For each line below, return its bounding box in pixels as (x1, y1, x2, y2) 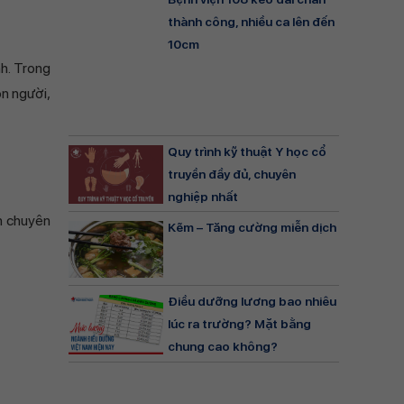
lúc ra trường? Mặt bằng (168, 317, 311, 332)
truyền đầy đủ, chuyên (168, 166, 296, 181)
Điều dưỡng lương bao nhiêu (168, 294, 336, 309)
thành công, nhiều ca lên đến (168, 14, 335, 29)
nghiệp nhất (168, 188, 238, 204)
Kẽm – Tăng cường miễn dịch (168, 220, 336, 235)
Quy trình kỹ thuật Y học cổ (168, 143, 326, 159)
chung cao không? (168, 339, 278, 354)
